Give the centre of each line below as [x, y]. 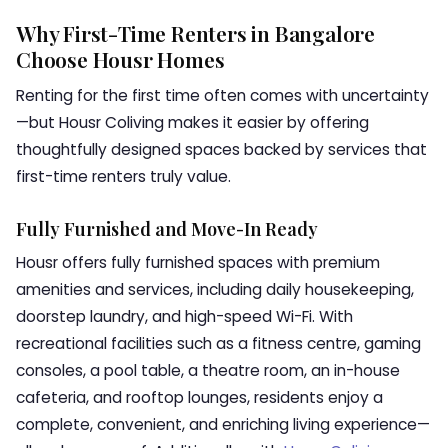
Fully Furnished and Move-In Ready [167, 229]
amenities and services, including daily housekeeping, [215, 289]
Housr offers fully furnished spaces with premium [198, 262]
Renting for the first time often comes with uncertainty [222, 95]
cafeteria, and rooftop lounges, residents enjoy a [199, 397]
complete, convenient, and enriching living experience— [223, 424]
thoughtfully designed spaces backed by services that [221, 149]
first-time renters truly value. [123, 176]
